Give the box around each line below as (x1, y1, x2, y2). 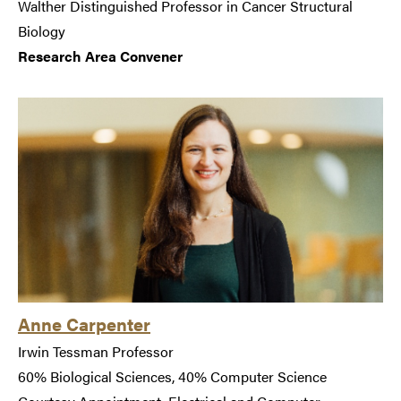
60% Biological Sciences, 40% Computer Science (18, 366, 327, 388)
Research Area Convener (18, 45, 183, 66)
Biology (18, 20, 65, 41)
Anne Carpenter (18, 311, 150, 337)
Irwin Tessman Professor (18, 341, 174, 363)
